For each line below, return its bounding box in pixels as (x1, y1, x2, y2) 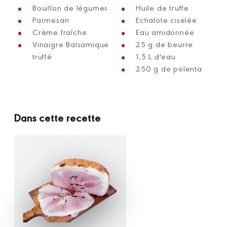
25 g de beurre (136, 38, 194, 49)
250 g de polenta (136, 62, 202, 73)
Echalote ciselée (136, 14, 197, 25)
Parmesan (32, 14, 69, 25)
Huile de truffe (136, 2, 189, 13)
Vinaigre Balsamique (32, 38, 109, 49)
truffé (32, 50, 52, 61)
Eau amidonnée (136, 26, 195, 37)
